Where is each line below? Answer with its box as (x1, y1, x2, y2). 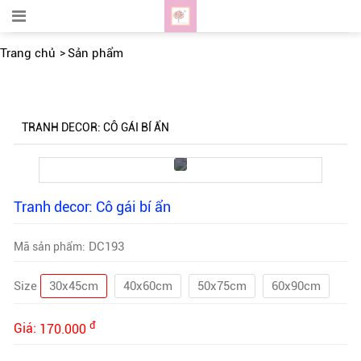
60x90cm (271, 279, 321, 294)
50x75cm (197, 279, 247, 294)
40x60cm (122, 279, 172, 294)
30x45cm (48, 279, 98, 294)
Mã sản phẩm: (13, 240, 85, 254)
